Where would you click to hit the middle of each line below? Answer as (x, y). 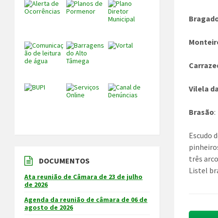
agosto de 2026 (49, 208)
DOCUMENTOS (64, 161)
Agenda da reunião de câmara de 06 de (86, 200)
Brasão (202, 112)
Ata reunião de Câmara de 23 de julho (83, 177)
